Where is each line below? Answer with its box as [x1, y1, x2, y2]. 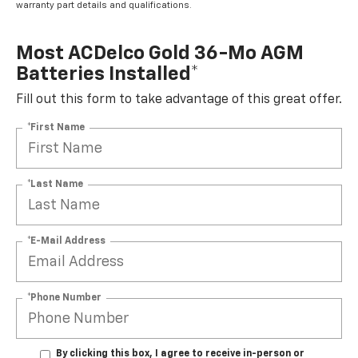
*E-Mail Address [27, 236, 105, 246]
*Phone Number [27, 292, 101, 303]
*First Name [27, 122, 85, 133]
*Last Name [27, 179, 83, 189]
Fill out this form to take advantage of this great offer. [16, 93, 342, 107]
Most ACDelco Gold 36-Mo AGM [16, 44, 304, 64]
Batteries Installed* [16, 65, 199, 85]
